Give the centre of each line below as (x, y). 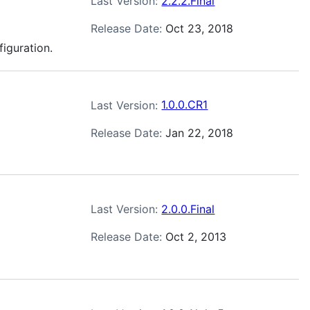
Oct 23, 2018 (200, 29)
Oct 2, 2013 (196, 237)
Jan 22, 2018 (200, 133)
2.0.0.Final (188, 209)
